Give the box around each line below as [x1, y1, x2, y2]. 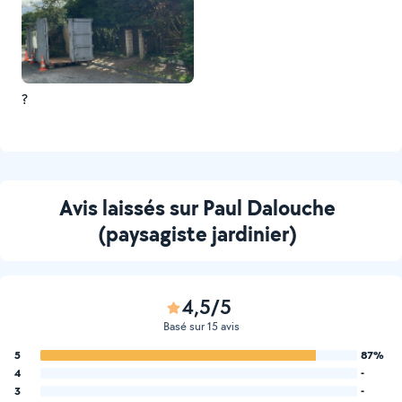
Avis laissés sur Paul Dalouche [59, 193, 336, 222]
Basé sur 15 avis [162, 319, 240, 334]
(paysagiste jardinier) [98, 219, 297, 248]
